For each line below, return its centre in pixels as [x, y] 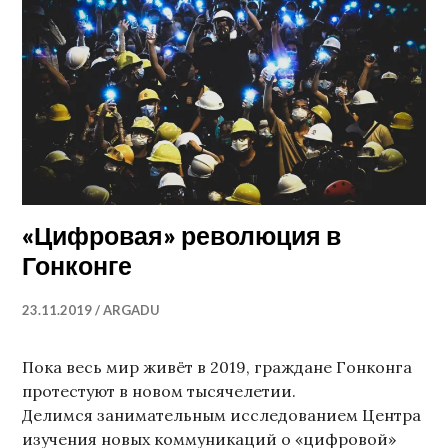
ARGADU [132, 310]
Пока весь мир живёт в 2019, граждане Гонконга [217, 367]
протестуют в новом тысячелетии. [159, 391]
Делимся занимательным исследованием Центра [222, 415]
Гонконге [77, 265]
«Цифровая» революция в [182, 235]
